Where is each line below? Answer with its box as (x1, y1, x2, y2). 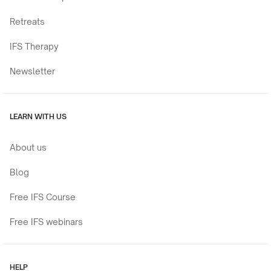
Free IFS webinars (10, 217, 83, 227)
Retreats (10, 16, 45, 27)
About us (10, 142, 47, 153)
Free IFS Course (10, 192, 76, 203)
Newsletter (10, 66, 55, 77)
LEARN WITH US (10, 112, 67, 122)
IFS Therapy (10, 41, 59, 52)
